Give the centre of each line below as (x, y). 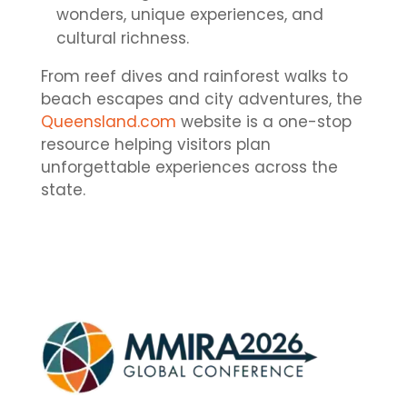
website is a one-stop (263, 122)
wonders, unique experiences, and (189, 15)
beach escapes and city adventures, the (201, 99)
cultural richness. (122, 39)
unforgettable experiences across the (189, 168)
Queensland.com (108, 122)
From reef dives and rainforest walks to (194, 77)
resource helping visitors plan (155, 145)
